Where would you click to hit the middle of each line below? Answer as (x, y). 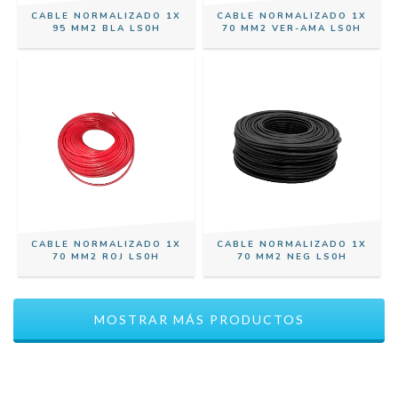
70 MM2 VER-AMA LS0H (292, 28)
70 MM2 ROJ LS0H (106, 257)
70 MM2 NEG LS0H (292, 257)
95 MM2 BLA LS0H (106, 28)
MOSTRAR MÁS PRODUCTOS (199, 319)
